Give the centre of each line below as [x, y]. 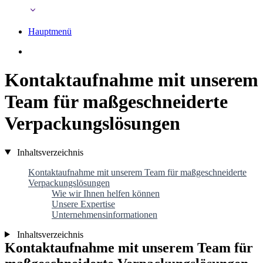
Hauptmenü [50, 31]
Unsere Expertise [83, 204]
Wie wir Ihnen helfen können [106, 193]
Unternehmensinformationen [104, 214]
